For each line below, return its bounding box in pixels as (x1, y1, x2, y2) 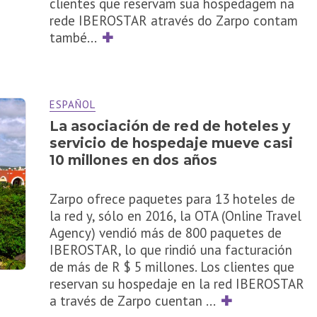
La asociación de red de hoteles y (49, 118, 290, 135)
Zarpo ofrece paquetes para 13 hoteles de (49, 190, 295, 208)
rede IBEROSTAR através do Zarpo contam (49, 11, 298, 29)
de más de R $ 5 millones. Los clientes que (49, 258, 294, 276)
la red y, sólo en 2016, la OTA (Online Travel (49, 207, 301, 225)
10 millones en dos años (49, 152, 217, 169)
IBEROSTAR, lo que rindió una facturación (49, 241, 292, 259)
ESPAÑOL (49, 98, 96, 112)
